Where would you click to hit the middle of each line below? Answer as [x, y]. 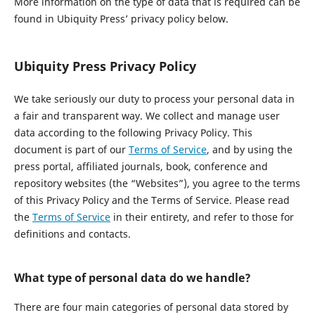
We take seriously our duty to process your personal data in [154, 98]
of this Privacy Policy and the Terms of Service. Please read [152, 200]
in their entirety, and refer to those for [202, 217]
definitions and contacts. [72, 233]
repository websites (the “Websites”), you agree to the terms [157, 183]
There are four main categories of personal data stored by [151, 307]
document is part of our [71, 149]
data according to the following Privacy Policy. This [133, 132]
